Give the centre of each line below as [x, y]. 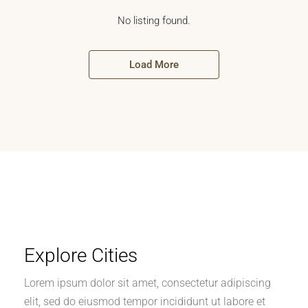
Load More [154, 65]
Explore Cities [81, 255]
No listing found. [154, 21]
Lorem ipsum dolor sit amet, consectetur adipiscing [147, 283]
